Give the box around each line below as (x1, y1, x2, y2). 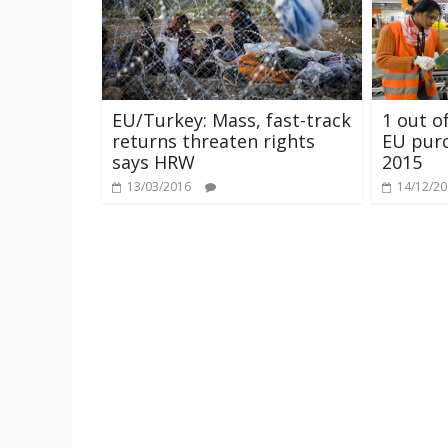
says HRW (112, 149, 195, 174)
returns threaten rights (112, 128, 315, 153)
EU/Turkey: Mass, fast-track (112, 107, 351, 132)
